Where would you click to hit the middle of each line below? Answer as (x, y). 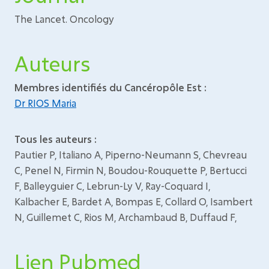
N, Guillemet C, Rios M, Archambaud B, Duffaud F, (125, 217)
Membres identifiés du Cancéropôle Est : (110, 87)
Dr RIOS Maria (45, 103)
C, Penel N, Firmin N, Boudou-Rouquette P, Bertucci (131, 170)
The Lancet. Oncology (64, 19)
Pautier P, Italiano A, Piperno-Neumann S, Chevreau (131, 155)
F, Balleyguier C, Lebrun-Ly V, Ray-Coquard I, (112, 186)
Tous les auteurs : (56, 139)
